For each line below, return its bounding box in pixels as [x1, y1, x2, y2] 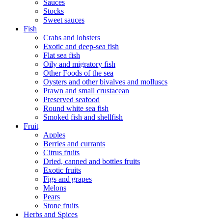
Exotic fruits [43, 166, 81, 175]
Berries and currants [43, 139, 105, 148]
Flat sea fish [43, 51, 80, 60]
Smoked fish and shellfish [43, 113, 123, 122]
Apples [43, 131, 65, 139]
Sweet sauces [43, 16, 84, 25]
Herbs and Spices [24, 210, 78, 219]
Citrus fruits [43, 148, 80, 157]
